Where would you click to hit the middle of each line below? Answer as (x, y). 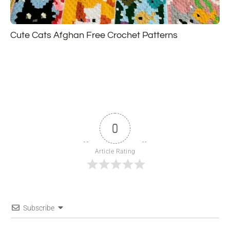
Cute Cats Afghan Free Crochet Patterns (94, 35)
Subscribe (39, 208)
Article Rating (115, 152)
